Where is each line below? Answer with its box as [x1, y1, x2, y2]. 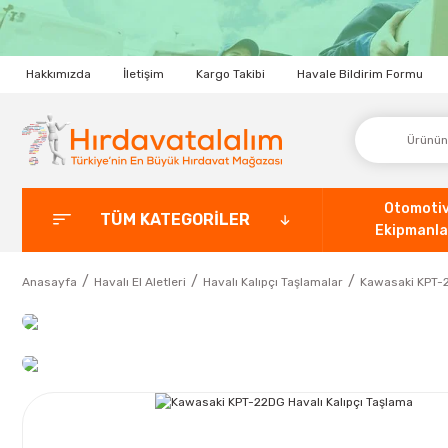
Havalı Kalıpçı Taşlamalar [203, 274, 343, 289]
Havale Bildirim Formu [297, 67, 423, 82]
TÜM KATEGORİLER [99, 209, 250, 229]
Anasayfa [22, 274, 77, 289]
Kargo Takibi [196, 67, 265, 82]
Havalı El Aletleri [94, 274, 186, 289]
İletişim [123, 67, 164, 82]
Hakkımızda [26, 67, 91, 82]
